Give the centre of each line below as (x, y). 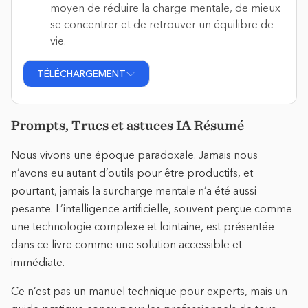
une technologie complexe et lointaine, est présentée (143, 226)
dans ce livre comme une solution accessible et (126, 244)
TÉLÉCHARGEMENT (81, 73)
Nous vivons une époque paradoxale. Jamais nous (134, 154)
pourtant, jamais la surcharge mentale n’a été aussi (134, 190)
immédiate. (38, 262)
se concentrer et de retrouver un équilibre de (162, 24)
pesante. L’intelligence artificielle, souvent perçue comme (152, 208)
